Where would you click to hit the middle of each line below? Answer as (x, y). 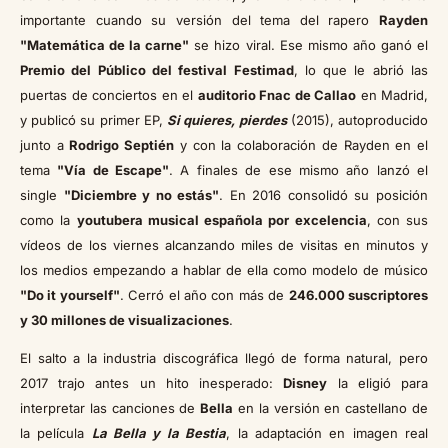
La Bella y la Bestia (159, 433)
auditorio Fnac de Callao (276, 95)
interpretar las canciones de (110, 408)
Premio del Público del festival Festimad (157, 70)
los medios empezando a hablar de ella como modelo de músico (224, 270)
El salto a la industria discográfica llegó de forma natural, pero (224, 358)
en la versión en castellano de (331, 408)
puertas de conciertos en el (109, 95)
